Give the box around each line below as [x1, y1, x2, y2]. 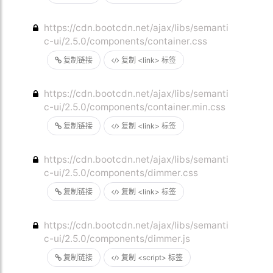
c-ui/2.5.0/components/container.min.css [44, 101, 226, 113]
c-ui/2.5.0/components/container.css [44, 35, 208, 47]
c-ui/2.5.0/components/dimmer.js [44, 233, 191, 244]
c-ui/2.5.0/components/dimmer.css [44, 167, 199, 179]
